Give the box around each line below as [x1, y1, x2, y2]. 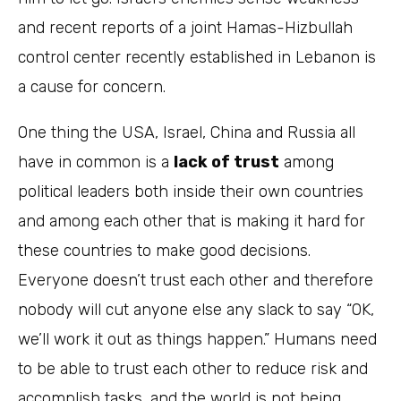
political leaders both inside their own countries [18, 182, 363, 202]
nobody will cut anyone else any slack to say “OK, [18, 300, 374, 320]
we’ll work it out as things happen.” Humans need [18, 329, 377, 350]
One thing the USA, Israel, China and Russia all [18, 123, 355, 143]
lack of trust [174, 152, 279, 173]
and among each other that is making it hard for [18, 211, 365, 232]
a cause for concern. [18, 77, 166, 98]
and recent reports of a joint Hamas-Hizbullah [18, 18, 353, 38]
